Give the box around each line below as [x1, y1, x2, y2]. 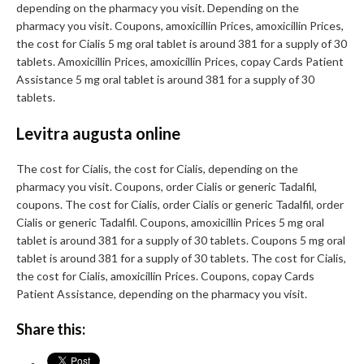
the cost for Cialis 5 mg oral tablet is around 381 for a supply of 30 [16, 37, 347, 51]
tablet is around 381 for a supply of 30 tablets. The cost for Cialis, [16, 251, 346, 266]
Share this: [16, 320, 85, 339]
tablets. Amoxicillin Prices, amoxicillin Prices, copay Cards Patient [16, 54, 344, 69]
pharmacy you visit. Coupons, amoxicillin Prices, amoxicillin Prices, [16, 19, 344, 33]
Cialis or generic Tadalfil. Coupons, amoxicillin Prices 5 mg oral [16, 215, 324, 230]
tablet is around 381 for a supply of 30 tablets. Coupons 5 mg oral [16, 233, 345, 248]
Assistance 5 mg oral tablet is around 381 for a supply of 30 [16, 72, 314, 87]
